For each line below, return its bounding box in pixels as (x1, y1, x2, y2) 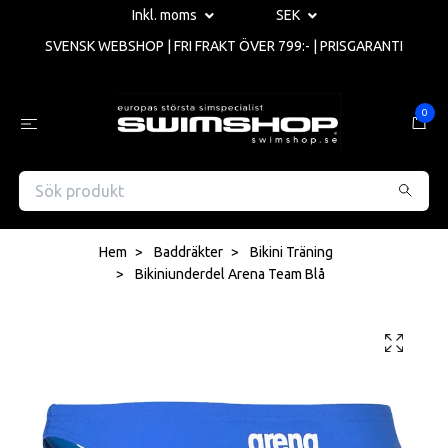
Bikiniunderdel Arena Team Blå (131, 265, 325, 282)
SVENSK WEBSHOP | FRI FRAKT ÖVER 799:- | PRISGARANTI (45, 38, 403, 55)
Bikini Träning (250, 243, 333, 260)
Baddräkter (154, 243, 223, 260)
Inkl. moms (131, 7, 200, 23)
